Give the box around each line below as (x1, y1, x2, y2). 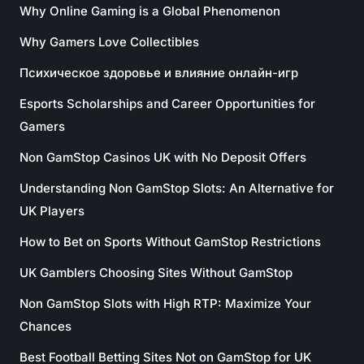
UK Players (19, 203, 84, 219)
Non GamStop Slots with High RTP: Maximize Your (19, 296, 311, 311)
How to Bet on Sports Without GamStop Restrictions (19, 234, 321, 249)
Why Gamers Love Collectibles (19, 34, 199, 50)
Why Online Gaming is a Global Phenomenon (19, 3, 280, 19)
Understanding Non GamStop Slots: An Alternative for (19, 180, 334, 196)
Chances (19, 318, 71, 334)
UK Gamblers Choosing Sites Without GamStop (19, 265, 292, 280)
